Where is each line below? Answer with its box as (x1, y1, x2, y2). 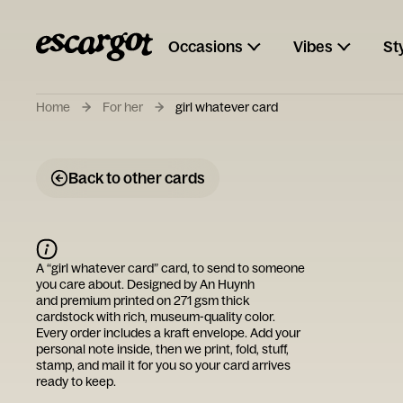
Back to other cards (68, 168, 205, 187)
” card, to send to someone (154, 260, 305, 276)
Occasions (168, 37, 243, 56)
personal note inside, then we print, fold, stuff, (36, 341, 289, 357)
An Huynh (200, 276, 255, 292)
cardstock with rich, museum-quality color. (36, 309, 275, 325)
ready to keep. (36, 373, 116, 390)
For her (103, 98, 143, 115)
